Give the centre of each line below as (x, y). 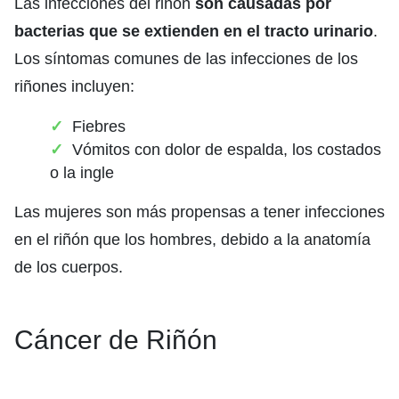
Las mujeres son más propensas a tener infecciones (199, 212)
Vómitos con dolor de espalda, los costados (227, 149)
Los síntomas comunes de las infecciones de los (186, 58)
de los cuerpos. (69, 267)
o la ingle (82, 172)
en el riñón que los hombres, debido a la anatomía (192, 239)
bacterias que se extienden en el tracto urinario (194, 31)
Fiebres (99, 126)
